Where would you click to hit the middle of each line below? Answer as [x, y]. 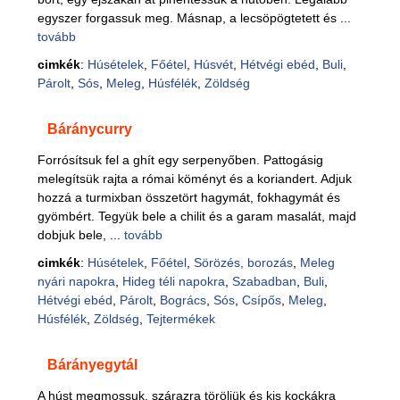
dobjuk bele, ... [80, 235]
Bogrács [183, 300]
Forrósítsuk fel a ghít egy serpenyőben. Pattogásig [180, 160]
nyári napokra [76, 281]
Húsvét [213, 64]
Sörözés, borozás [243, 262]
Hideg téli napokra [173, 281]
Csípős [261, 300]
